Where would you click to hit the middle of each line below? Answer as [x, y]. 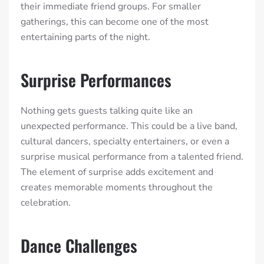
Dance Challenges [79, 246]
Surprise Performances [96, 80]
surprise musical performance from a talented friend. [132, 157]
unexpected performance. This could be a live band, [129, 126]
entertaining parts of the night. [85, 37]
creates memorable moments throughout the [117, 188]
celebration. [46, 203]
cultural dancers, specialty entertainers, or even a [125, 142]
